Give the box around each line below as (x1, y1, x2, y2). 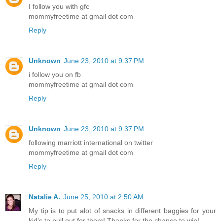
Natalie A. (29, 192, 60, 201)
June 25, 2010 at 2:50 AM (63, 192, 144, 201)
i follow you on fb (29, 70, 81, 78)
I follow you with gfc (29, 2, 89, 10)
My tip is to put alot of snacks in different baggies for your (29, 206, 216, 215)
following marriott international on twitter (29, 138, 153, 147)
